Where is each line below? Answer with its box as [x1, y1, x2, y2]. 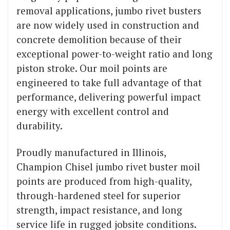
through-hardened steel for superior [16, 189, 181, 202]
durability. [16, 119, 65, 132]
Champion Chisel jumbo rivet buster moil [16, 160, 200, 174]
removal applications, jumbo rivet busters [16, 4, 201, 17]
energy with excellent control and [16, 105, 169, 118]
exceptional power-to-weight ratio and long [16, 47, 213, 61]
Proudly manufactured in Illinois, [16, 146, 166, 159]
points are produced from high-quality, [16, 175, 191, 188]
